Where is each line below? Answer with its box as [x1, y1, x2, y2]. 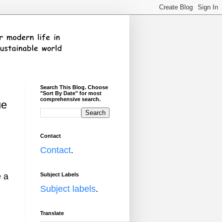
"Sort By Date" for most [40, 90, 102, 96]
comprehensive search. [40, 96, 101, 102]
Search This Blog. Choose [40, 84, 108, 90]
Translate [40, 210, 64, 216]
